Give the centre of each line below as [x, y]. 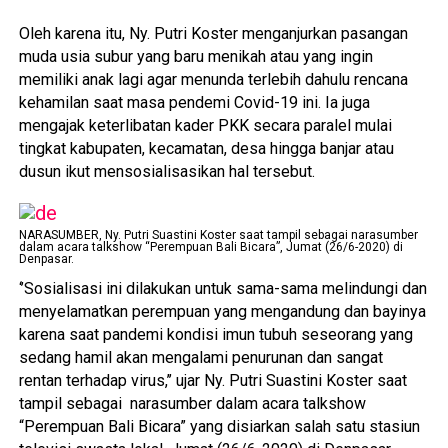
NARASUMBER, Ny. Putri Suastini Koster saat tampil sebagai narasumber [218, 235]
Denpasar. [46, 259]
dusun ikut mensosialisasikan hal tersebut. [166, 171]
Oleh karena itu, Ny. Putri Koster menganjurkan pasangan [213, 33]
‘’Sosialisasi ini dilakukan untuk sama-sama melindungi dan [222, 288]
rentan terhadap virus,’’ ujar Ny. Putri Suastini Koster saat [212, 380]
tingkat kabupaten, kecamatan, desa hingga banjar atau [206, 148]
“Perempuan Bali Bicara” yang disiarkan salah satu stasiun [219, 426]
